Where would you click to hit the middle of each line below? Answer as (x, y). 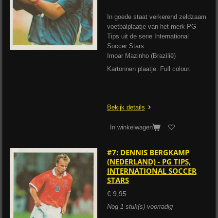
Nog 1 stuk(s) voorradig (140, 207)
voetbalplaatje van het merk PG (151, 27)
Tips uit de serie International (148, 36)
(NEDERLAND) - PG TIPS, (149, 162)
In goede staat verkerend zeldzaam (156, 17)
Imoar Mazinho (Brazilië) (141, 56)
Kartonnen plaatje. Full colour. (149, 69)
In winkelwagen (131, 127)
